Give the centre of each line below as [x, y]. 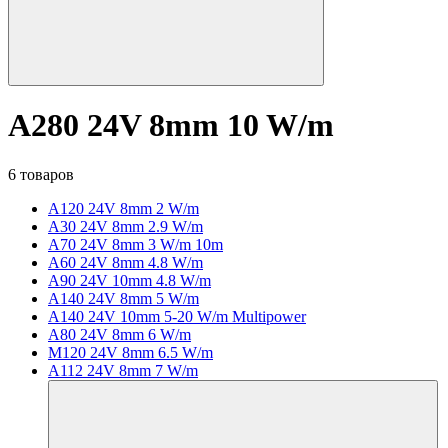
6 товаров [41, 174]
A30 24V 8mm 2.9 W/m [125, 226]
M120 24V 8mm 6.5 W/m [130, 352]
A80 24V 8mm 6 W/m [119, 334]
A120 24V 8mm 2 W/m [123, 208]
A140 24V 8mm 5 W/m [123, 298]
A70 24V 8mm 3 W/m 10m [135, 244]
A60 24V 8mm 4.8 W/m [125, 262]
